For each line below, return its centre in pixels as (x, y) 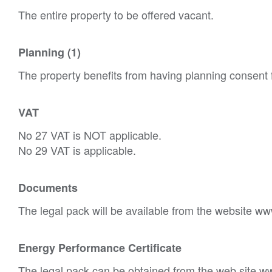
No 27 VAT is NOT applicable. (90, 134)
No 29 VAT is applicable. (77, 150)
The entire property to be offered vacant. (116, 14)
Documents (48, 187)
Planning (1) (49, 52)
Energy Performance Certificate (100, 247)
